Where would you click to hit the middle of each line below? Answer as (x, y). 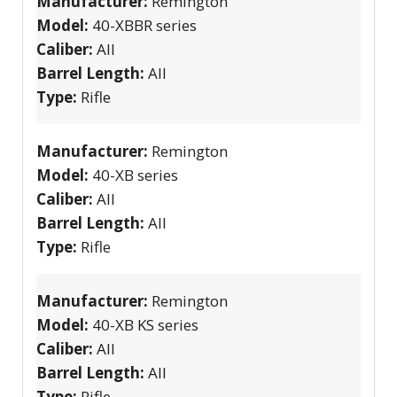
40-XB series (135, 175)
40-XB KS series (145, 324)
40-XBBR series (144, 25)
